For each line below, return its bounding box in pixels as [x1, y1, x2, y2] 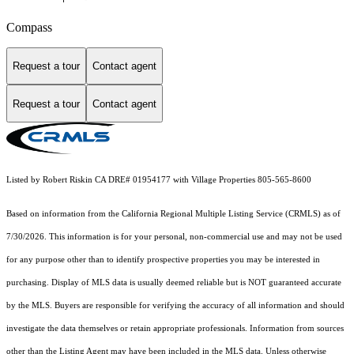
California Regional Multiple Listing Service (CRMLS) [122, 209, 321, 219]
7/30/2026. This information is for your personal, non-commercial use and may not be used [6, 232, 342, 242]
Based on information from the [6, 209, 122, 219]
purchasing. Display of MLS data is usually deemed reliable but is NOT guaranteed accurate [6, 278, 341, 288]
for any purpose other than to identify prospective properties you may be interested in [6, 255, 320, 265]
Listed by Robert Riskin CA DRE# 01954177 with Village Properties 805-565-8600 [6, 175, 311, 185]
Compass [6, 20, 52, 34]
